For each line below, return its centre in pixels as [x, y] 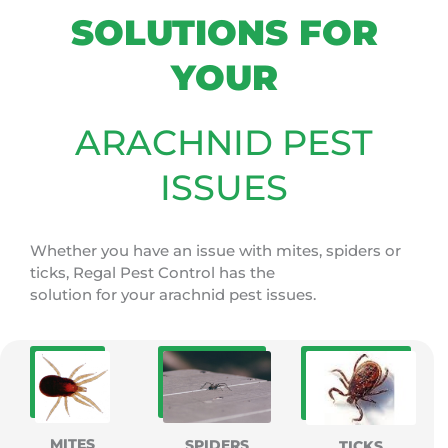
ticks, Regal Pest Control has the [152, 272]
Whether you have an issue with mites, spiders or [215, 250]
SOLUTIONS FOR [224, 32]
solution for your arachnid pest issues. [173, 294]
